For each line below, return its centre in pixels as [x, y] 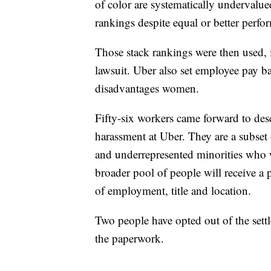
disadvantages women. [147, 88]
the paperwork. [129, 238]
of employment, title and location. [173, 191]
